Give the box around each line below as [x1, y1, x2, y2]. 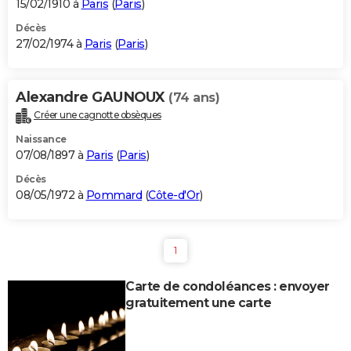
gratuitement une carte [125, 295, 271, 311]
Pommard [85, 188, 142, 203]
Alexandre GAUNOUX [16, 89, 168, 107]
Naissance [16, 133, 67, 146]
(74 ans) [168, 90, 219, 106]
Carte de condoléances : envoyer [125, 279, 330, 295]
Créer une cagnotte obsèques [34, 109, 161, 121]
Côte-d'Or [148, 188, 200, 203]
